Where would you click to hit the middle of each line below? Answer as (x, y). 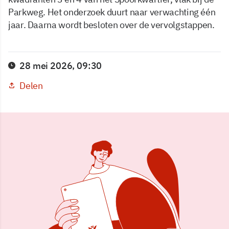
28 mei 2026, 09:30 (61, 65)
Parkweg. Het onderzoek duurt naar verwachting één (112, 12)
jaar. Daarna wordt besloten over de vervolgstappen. (112, 25)
